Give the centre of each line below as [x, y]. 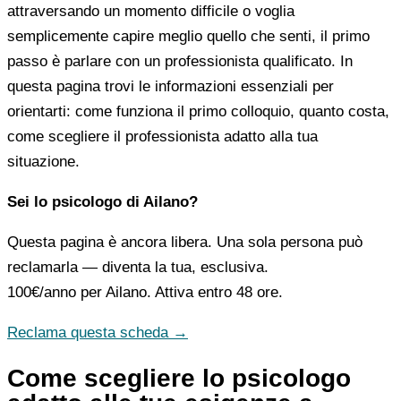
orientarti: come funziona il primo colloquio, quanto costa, [198, 111]
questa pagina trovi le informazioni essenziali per [171, 86]
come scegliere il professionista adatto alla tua [162, 136]
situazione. [43, 161]
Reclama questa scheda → [98, 332]
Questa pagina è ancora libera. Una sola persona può [185, 242]
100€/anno [42, 292]
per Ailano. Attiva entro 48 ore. [179, 292]
